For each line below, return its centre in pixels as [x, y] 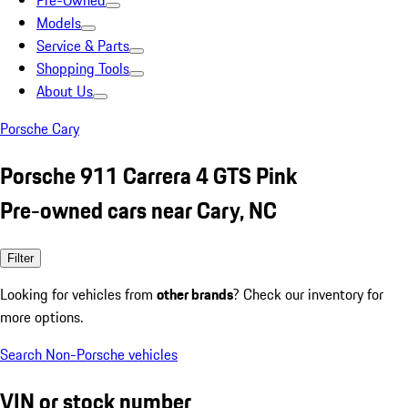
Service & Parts [83, 46]
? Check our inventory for [308, 294]
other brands [195, 294]
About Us [65, 91]
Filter [20, 258]
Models [59, 23]
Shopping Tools [83, 68]
